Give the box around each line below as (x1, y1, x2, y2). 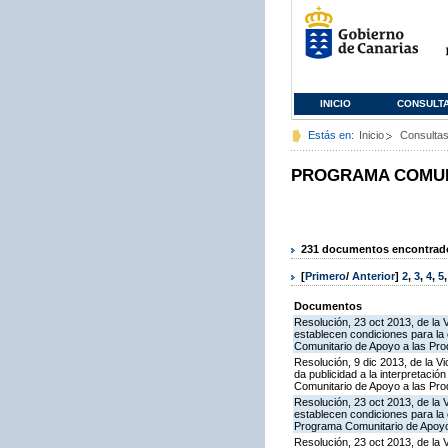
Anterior (352, 270, 395, 283)
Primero (305, 270, 346, 283)
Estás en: (308, 129, 354, 141)
